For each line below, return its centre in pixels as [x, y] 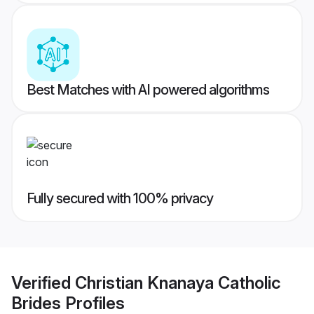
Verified [43, 282]
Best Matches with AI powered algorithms [148, 90]
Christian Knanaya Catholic [178, 282]
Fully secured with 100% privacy [120, 199]
